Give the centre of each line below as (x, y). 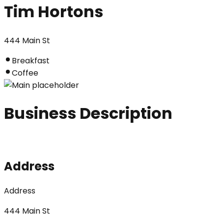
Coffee (25, 73)
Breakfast (31, 60)
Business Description (88, 113)
